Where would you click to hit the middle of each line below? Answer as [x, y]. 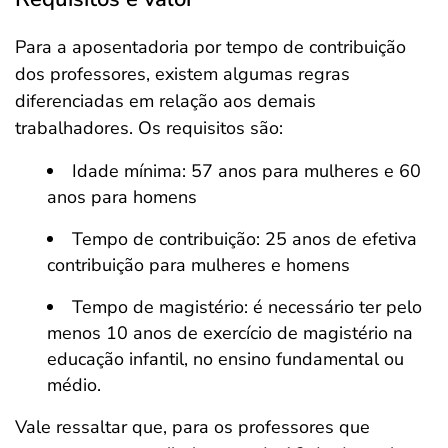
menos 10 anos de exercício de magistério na [230, 333]
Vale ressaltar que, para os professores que [192, 427]
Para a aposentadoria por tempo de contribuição [210, 47]
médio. [74, 385]
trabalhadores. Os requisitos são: [149, 128]
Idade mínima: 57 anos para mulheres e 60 [246, 171]
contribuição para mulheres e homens [198, 265]
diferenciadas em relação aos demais [165, 101]
